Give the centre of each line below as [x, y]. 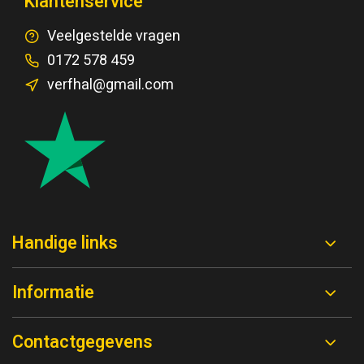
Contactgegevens [82, 342]
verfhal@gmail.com [110, 85]
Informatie [53, 293]
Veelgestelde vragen [114, 36]
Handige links [65, 243]
